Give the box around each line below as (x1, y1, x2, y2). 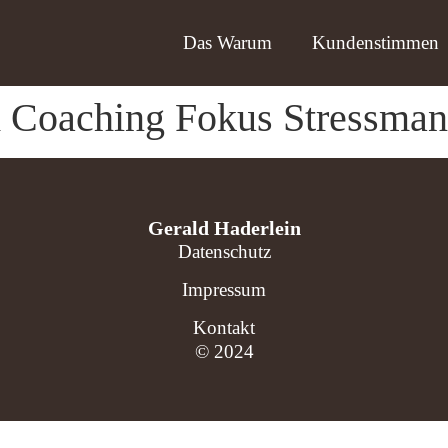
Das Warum (182, 32, 272, 53)
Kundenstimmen (311, 32, 439, 53)
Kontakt (193, 317, 255, 338)
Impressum (182, 279, 266, 300)
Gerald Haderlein (147, 217, 301, 239)
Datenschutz (177, 241, 271, 262)
